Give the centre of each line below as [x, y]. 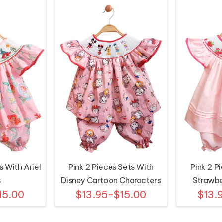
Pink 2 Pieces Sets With [111, 167]
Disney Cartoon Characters [111, 181]
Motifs [111, 194]
